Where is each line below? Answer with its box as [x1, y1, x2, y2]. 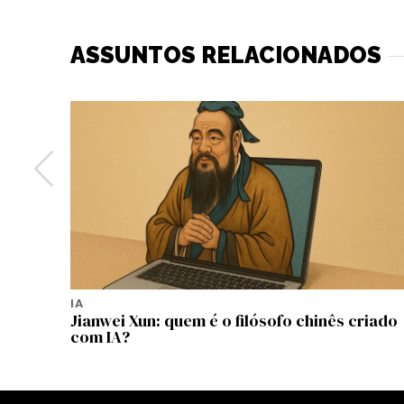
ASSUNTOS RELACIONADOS [70, 41, 381, 69]
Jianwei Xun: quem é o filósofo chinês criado [70, 308, 398, 332]
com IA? [70, 325, 130, 348]
